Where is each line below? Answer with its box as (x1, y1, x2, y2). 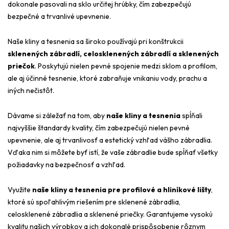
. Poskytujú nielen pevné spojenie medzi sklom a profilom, (35, 61, 217, 71)
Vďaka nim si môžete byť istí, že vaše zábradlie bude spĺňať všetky (8, 147, 218, 157)
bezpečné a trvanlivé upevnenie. (8, 11, 111, 21)
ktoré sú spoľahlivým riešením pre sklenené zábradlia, (8, 197, 180, 207)
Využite (8, 185, 32, 194)
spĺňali (180, 110, 202, 120)
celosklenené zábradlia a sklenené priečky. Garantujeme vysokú (8, 209, 213, 219)
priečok (8, 61, 35, 71)
